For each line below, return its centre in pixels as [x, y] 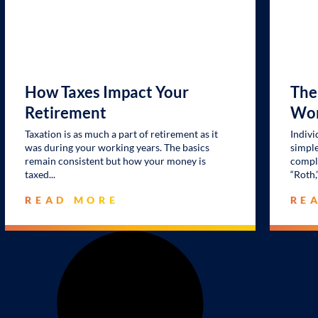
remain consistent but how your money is [116, 161]
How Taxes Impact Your [107, 92]
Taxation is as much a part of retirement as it [122, 134]
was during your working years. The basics [117, 148]
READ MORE [72, 199]
